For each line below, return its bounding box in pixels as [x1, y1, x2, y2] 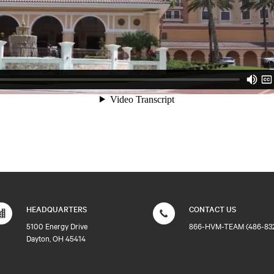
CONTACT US [189, 203, 237, 214]
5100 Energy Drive [26, 220, 87, 231]
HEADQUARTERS [26, 203, 87, 214]
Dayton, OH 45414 [26, 232, 86, 243]
